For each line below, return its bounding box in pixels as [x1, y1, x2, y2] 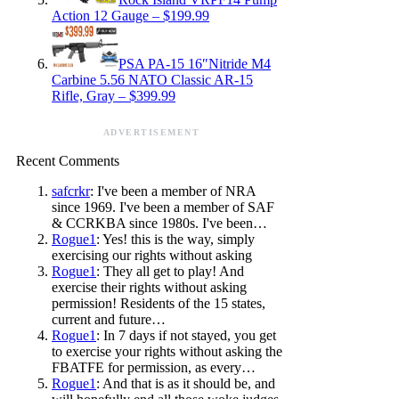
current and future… [52, 312, 166, 328]
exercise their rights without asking [52, 280, 247, 296]
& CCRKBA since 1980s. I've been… [52, 216, 267, 232]
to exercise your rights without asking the [52, 344, 282, 360]
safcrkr [52, 183, 90, 199]
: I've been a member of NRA [90, 183, 256, 199]
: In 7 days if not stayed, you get [96, 328, 276, 344]
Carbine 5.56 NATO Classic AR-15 [52, 72, 253, 88]
